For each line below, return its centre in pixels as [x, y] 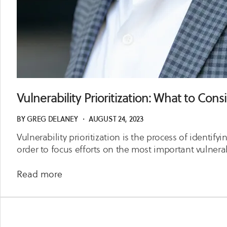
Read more [40, 174]
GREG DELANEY [52, 119]
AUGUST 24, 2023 [116, 119]
